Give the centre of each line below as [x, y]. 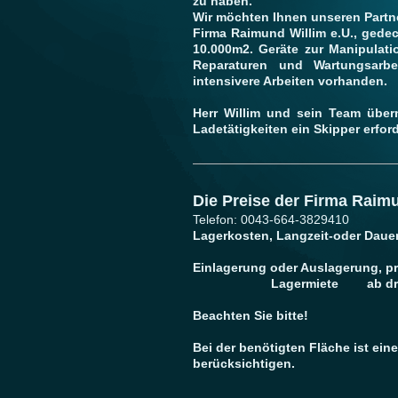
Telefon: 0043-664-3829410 [271, 219]
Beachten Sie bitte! [251, 315]
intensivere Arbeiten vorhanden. [290, 80]
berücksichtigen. [244, 363]
